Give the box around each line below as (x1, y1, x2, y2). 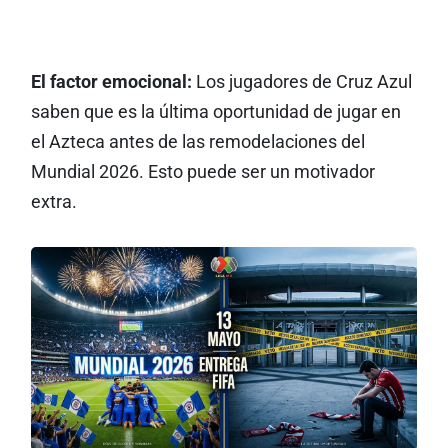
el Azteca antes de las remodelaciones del (30, 132, 365, 152)
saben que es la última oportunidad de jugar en (30, 102, 401, 122)
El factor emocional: (30, 72, 192, 92)
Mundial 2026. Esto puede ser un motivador (30, 162, 375, 182)
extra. (30, 192, 77, 212)
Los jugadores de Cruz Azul (191, 72, 412, 92)
